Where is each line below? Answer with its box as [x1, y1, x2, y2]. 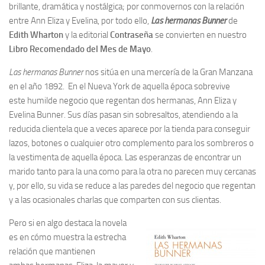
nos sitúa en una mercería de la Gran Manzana [83, 66, 253, 77]
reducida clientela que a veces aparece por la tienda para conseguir [9, 123, 250, 134]
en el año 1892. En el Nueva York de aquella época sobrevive [9, 80, 230, 92]
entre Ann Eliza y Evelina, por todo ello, [9, 15, 151, 26]
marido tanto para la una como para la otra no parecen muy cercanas [9, 166, 256, 177]
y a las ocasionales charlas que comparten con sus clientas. [9, 194, 221, 205]
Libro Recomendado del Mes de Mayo [9, 43, 151, 54]
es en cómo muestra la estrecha [9, 231, 126, 243]
